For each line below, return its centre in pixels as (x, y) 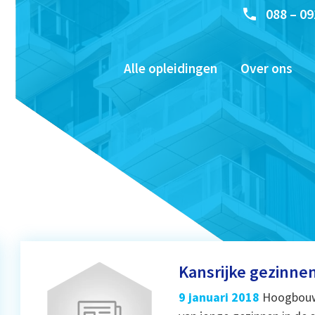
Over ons (266, 69)
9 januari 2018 (219, 297)
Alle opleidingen (170, 69)
